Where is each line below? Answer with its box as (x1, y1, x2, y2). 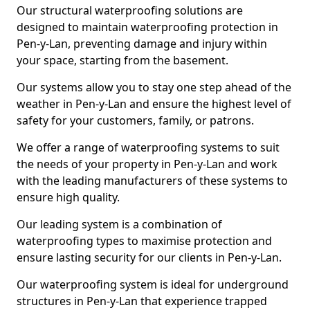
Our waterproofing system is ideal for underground (17, 277, 289, 292)
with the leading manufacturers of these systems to (17, 173, 288, 188)
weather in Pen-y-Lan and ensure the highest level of (17, 96, 291, 111)
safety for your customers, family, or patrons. (17, 113, 254, 128)
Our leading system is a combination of (17, 217, 222, 232)
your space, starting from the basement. (17, 53, 228, 68)
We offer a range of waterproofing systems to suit (17, 140, 280, 155)
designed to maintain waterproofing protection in (17, 19, 278, 35)
